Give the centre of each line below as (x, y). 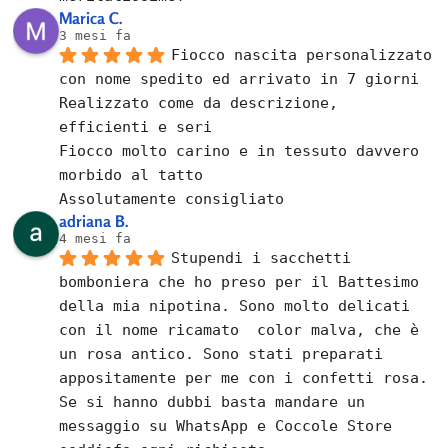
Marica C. (91, 17)
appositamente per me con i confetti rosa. (244, 377)
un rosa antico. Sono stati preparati (221, 353)
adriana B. (94, 220)
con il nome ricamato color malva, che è (239, 329)
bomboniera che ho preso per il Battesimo (239, 281)
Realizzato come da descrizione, (199, 102)
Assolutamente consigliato (172, 198)
